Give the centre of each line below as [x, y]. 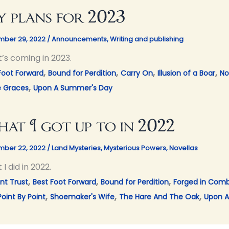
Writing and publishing [147, 39]
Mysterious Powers [135, 148]
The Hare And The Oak [159, 197]
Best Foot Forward [64, 182]
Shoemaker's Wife [82, 197]
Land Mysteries [76, 148]
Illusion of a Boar [186, 73]
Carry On [137, 73]
